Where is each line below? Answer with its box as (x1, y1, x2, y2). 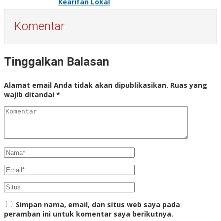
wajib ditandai (4, 89, 56, 99)
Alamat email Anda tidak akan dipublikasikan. (4, 80, 168, 90)
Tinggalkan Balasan (4, 54, 109, 69)
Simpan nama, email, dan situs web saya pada (16, 199, 180, 209)
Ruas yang (170, 80, 207, 90)
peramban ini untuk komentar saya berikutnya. (4, 209, 173, 219)
